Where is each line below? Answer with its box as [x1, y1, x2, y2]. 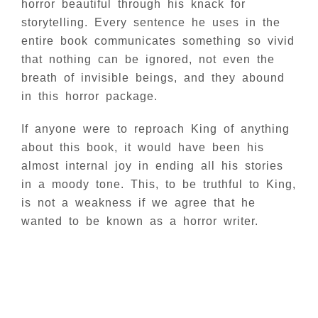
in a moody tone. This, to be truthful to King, [21, 178, 296, 190]
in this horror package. [21, 90, 158, 102]
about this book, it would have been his [21, 141, 264, 153]
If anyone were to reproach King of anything [21, 123, 290, 135]
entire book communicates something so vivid [21, 35, 295, 47]
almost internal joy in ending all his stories [21, 160, 283, 172]
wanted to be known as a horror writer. [21, 215, 265, 227]
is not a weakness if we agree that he [21, 197, 256, 209]
